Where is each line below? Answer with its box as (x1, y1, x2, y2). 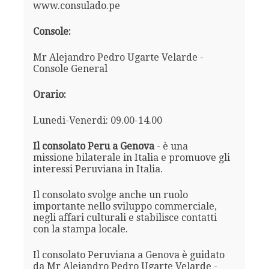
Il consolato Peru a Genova (32, 140, 154, 152)
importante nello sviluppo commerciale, (32, 200, 217, 212)
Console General (32, 62, 107, 74)
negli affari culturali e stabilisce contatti (32, 211, 217, 223)
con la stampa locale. (32, 223, 128, 235)
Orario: (32, 88, 66, 100)
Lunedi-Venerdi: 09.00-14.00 (32, 114, 162, 126)
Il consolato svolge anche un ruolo (32, 189, 188, 201)
